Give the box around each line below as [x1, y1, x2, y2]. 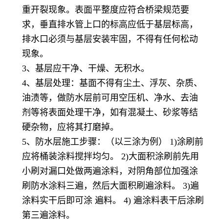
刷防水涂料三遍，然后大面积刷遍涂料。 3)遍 [22, 181, 199, 191]
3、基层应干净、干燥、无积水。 [22, 64, 150, 74]
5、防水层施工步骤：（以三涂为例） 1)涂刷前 [22, 137, 203, 147]
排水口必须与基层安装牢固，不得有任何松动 [22, 34, 198, 44]
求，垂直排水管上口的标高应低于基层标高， [22, 20, 198, 30]
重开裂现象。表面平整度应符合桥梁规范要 [22, 5, 189, 15]
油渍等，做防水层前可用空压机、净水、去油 [22, 93, 198, 103]
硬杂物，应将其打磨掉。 [22, 122, 119, 132]
